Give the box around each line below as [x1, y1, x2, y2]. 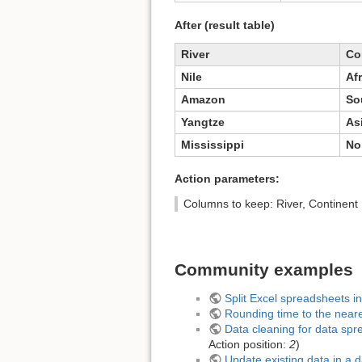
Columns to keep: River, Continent [183, 197, 358, 211]
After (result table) [175, 18, 275, 32]
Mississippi [181, 137, 244, 151]
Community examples [175, 259, 353, 279]
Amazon [181, 92, 225, 106]
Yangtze [181, 115, 225, 128]
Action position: [208, 337, 289, 351]
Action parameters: [175, 172, 280, 186]
